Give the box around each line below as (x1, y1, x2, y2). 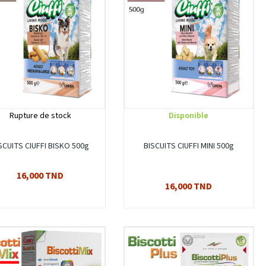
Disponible (169, 110, 209, 122)
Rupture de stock (9, 110, 71, 122)
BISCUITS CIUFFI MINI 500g (143, 140, 234, 153)
